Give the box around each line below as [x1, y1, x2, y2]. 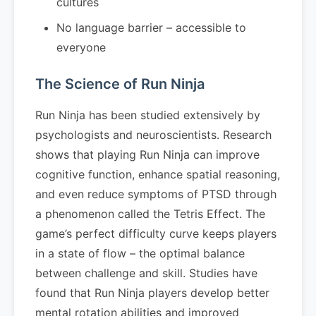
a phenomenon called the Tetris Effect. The [35, 207, 265, 221]
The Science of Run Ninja [35, 75, 205, 92]
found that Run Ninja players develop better [35, 286, 269, 300]
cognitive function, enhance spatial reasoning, [35, 167, 280, 181]
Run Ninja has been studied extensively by [35, 108, 260, 122]
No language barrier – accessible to [56, 20, 246, 35]
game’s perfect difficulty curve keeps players [35, 226, 276, 241]
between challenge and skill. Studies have [35, 266, 257, 280]
